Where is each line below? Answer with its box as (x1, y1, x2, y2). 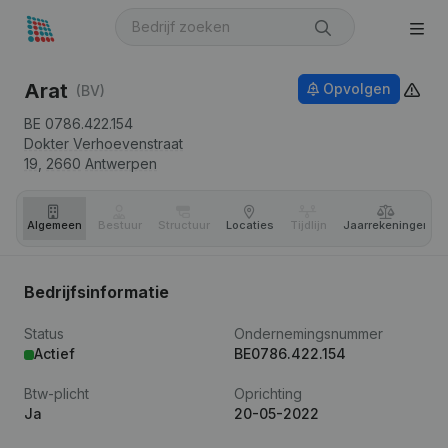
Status (24, 325, 64, 342)
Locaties (226, 218, 274, 232)
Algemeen (27, 218, 82, 232)
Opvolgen (323, 80, 391, 97)
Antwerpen (85, 155, 157, 172)
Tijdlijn (290, 218, 327, 232)
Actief (34, 345, 75, 362)
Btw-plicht (24, 385, 89, 402)
